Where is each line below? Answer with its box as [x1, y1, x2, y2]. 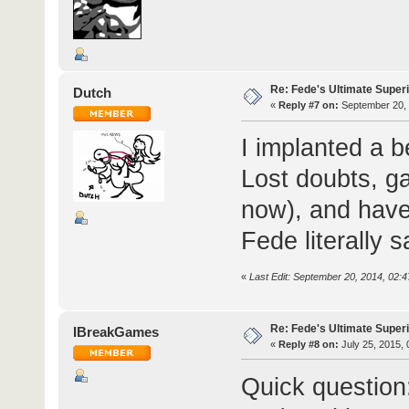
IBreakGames [73, 323, 160, 340]
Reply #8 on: [278, 338, 339, 350]
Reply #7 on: [278, 100, 339, 111]
